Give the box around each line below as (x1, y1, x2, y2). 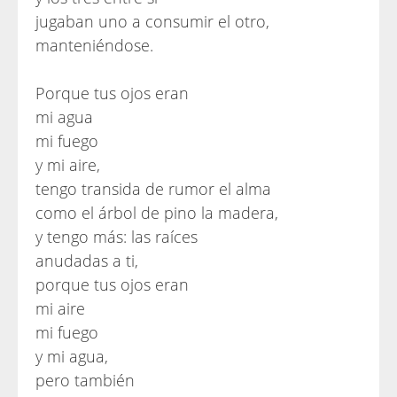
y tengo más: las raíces (35, 226, 198, 247)
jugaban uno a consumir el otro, (35, 11, 269, 32)
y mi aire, (35, 154, 100, 175)
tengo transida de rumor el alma (35, 178, 271, 199)
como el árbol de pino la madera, (35, 202, 278, 223)
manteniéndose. (35, 35, 153, 56)
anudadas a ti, (35, 250, 138, 271)
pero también (35, 370, 135, 391)
